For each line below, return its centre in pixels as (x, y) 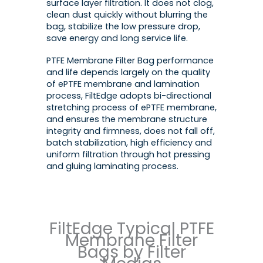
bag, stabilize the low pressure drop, (123, 27)
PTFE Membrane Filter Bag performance (130, 60)
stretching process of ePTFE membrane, (131, 107)
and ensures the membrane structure (127, 119)
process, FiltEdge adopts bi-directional (129, 95)
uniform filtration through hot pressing (128, 154)
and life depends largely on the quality (128, 72)
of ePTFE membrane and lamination (123, 84)
